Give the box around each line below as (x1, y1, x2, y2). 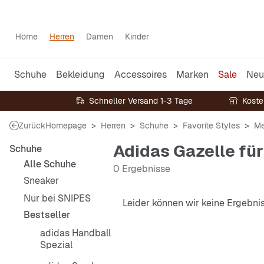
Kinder (125, 31, 149, 42)
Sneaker (24, 174, 59, 187)
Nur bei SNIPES (24, 192, 91, 204)
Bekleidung (56, 68, 105, 81)
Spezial (40, 239, 72, 251)
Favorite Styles (183, 120, 240, 131)
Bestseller (24, 209, 70, 221)
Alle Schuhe (24, 158, 76, 170)
